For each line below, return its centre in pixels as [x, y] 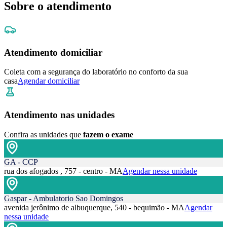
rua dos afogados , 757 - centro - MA [63, 171]
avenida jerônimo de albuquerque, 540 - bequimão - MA [94, 207]
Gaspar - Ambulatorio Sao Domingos [64, 198]
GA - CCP [21, 162]
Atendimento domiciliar [53, 52]
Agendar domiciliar [49, 81]
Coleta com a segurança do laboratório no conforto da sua [96, 72]
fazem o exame [108, 134]
